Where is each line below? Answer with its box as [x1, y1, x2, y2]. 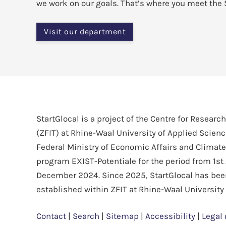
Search [73, 211, 99, 221]
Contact [36, 211, 66, 221]
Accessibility [145, 211, 195, 221]
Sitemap [106, 211, 139, 221]
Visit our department [44, 27, 126, 36]
